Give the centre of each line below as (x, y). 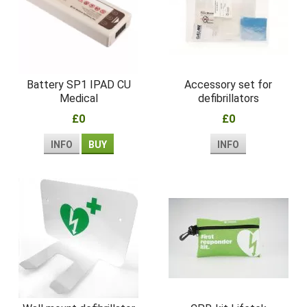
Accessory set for (229, 84)
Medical (78, 98)
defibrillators (228, 98)
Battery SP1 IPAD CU (78, 84)
